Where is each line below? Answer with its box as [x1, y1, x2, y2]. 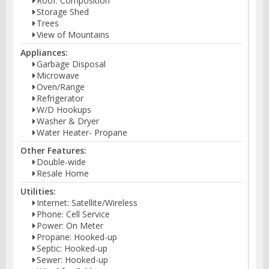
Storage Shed [37, 6, 89, 18]
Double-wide [37, 156, 86, 168]
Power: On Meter [37, 220, 103, 232]
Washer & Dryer [37, 115, 99, 127]
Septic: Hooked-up [37, 243, 107, 255]
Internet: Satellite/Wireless [37, 197, 138, 209]
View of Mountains [37, 29, 109, 41]
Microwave [37, 70, 79, 82]
